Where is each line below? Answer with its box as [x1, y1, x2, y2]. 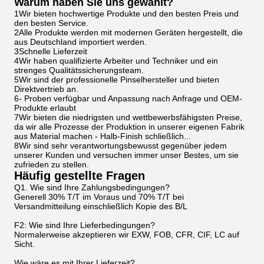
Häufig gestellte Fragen [14, 169, 145, 183]
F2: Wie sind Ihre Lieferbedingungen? [14, 220, 155, 230]
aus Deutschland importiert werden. [14, 37, 147, 47]
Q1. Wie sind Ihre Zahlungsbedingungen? [14, 183, 170, 193]
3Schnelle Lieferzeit [14, 47, 87, 57]
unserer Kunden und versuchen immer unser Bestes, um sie [14, 150, 239, 160]
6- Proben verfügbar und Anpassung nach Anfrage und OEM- [14, 94, 242, 104]
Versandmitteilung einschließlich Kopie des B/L [14, 202, 187, 212]
